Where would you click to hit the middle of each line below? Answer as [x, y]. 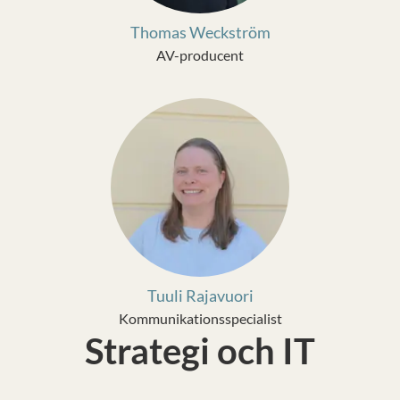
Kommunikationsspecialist [200, 318]
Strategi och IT [200, 351]
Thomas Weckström [200, 32]
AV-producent [200, 55]
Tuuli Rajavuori [200, 296]
